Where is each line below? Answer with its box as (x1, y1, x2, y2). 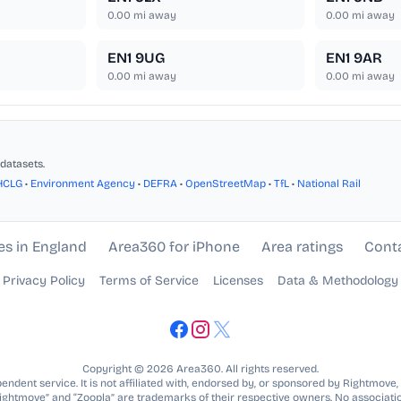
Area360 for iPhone (107, 238, 240, 256)
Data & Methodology (277, 273, 398, 289)
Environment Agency (30, 177, 135, 191)
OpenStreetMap (185, 177, 266, 191)
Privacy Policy (3, 273, 85, 289)
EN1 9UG (107, 49, 166, 67)
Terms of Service (99, 273, 199, 289)
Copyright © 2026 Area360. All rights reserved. (82, 363, 319, 376)
